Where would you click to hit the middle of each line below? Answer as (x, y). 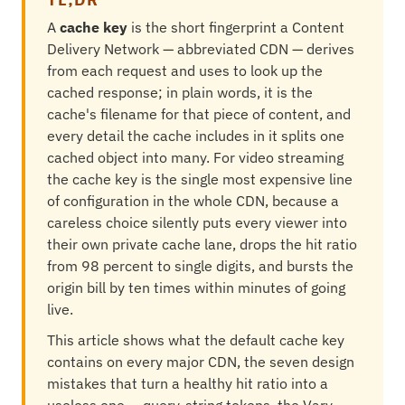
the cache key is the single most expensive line (200, 179)
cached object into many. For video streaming (195, 157)
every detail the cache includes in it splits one (196, 136)
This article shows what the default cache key (196, 340)
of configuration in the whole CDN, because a (193, 201)
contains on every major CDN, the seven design (201, 362)
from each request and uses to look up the (185, 71)
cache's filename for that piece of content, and (199, 114)
